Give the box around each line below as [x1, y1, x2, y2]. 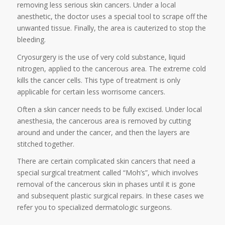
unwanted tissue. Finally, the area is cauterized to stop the [17, 23, 206, 33]
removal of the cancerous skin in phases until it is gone [17, 179, 195, 189]
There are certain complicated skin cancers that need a [17, 156, 195, 166]
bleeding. [17, 34, 46, 44]
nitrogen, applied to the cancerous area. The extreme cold [17, 63, 206, 73]
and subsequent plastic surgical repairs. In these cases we [17, 191, 204, 201]
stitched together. [17, 139, 74, 149]
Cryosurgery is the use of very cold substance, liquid [17, 52, 185, 62]
